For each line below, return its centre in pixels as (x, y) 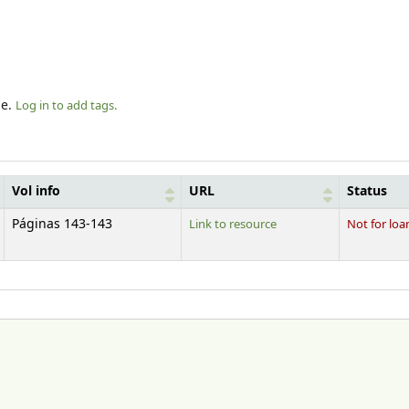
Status (367, 191)
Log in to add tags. (66, 105)
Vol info (36, 191)
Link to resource (233, 224)
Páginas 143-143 (62, 224)
